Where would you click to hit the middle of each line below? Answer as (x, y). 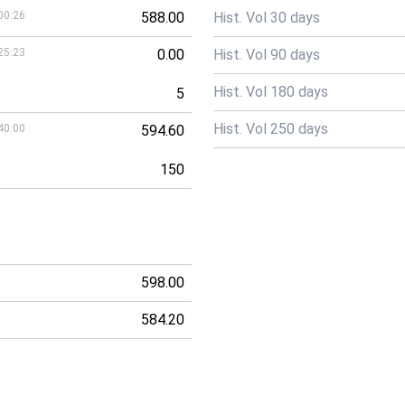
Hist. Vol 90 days (267, 55)
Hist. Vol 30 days (267, 18)
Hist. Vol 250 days (271, 129)
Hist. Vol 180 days (271, 92)
